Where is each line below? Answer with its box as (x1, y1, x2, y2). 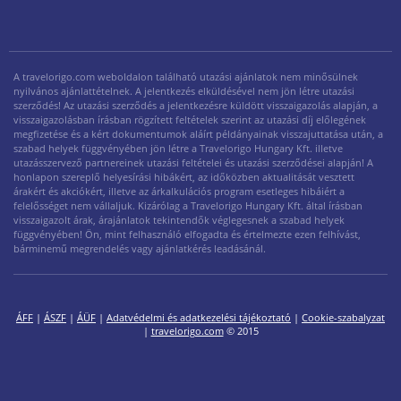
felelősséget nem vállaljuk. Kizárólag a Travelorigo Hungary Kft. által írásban (13, 198, 363, 212)
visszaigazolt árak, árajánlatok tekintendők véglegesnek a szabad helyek (13, 212, 345, 226)
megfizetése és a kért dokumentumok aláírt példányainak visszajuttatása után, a (13, 126, 383, 141)
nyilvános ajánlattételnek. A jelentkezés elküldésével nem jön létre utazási (13, 83, 354, 98)
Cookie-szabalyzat (302, 310, 385, 324)
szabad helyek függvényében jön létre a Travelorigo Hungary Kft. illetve (13, 141, 343, 155)
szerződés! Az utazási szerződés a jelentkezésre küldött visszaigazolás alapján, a (13, 98, 378, 112)
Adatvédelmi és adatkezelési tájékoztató (107, 310, 291, 324)
